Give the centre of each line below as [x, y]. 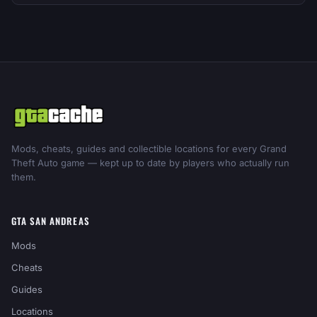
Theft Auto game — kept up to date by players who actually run [150, 163]
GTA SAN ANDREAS [51, 221]
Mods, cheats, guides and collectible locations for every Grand [149, 149]
